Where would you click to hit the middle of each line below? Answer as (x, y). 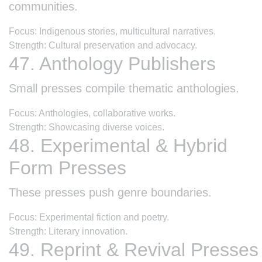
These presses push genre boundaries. (110, 192)
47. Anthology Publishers (112, 63)
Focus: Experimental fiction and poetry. (89, 217)
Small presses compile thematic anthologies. (124, 88)
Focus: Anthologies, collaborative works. (92, 113)
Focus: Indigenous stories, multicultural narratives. (112, 31)
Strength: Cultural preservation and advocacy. (103, 45)
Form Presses (68, 168)
